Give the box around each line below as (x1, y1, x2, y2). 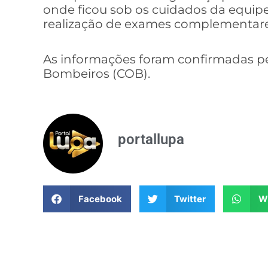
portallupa (118, 131, 184, 148)
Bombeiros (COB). (43, 66, 150, 81)
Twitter (174, 193, 206, 205)
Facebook (78, 193, 122, 205)
